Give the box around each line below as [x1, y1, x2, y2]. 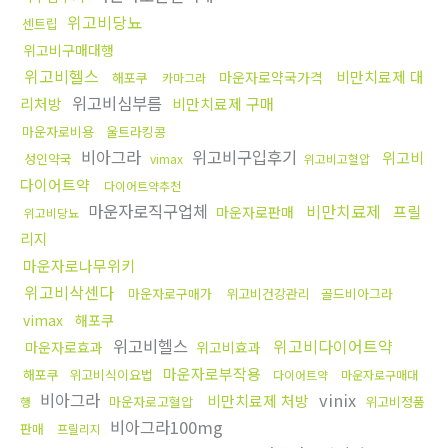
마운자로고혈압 [109, 392, 193, 412]
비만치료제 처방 [207, 390, 309, 412]
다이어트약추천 [104, 177, 181, 195]
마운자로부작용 [163, 363, 261, 385]
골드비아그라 [321, 284, 393, 304]
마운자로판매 [216, 202, 294, 223]
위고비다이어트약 [273, 334, 393, 359]
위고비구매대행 [23, 40, 114, 61]
